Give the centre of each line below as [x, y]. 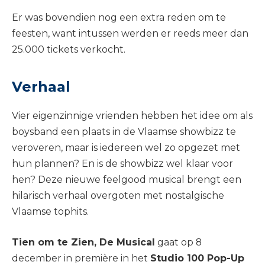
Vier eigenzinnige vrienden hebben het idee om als [132, 116]
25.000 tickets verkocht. [69, 49]
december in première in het [81, 258]
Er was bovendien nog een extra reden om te [119, 17]
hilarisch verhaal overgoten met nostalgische [118, 196]
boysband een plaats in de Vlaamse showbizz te [124, 132]
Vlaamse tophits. [50, 212]
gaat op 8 [178, 242]
